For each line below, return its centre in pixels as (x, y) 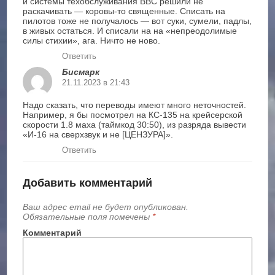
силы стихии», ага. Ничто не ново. (92, 41)
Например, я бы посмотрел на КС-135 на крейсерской (133, 115)
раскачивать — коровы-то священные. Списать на (124, 11)
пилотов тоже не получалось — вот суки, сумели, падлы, (137, 21)
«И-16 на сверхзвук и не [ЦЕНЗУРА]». (98, 134)
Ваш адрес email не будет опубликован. (106, 207)
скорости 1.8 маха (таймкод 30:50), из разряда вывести (135, 125)
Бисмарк (81, 72)
